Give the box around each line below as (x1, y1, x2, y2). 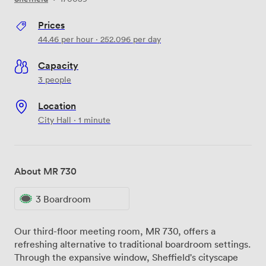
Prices (38, 18, 65, 31)
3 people (38, 73, 71, 85)
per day (131, 33, 161, 45)
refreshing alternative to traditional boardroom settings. (14, 238, 251, 251)
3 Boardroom (36, 192, 91, 205)
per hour (59, 33, 93, 45)
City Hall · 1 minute (38, 113, 110, 125)
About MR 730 (14, 164, 77, 178)
